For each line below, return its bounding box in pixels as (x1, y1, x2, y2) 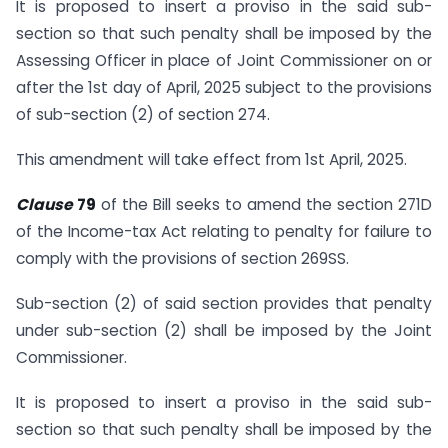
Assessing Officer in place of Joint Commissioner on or (16, 50, 432, 72)
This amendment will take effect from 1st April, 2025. (16, 149, 407, 171)
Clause (16, 193, 77, 215)
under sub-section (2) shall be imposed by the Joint (16, 319, 432, 341)
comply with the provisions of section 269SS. (16, 247, 349, 269)
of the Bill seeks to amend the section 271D (96, 193, 432, 215)
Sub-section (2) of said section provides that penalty (16, 292, 432, 314)
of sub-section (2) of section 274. (16, 104, 270, 126)
